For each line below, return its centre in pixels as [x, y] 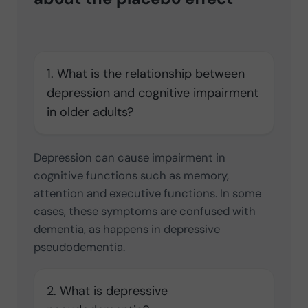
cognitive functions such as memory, [131, 176]
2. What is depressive [107, 291]
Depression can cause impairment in [129, 158]
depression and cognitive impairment [152, 93]
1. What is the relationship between [145, 74]
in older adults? [90, 112]
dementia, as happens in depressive [126, 229]
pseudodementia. [79, 247]
